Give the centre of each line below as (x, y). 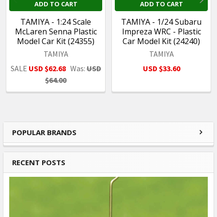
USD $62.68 (47, 69)
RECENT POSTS (39, 163)
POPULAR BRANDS (44, 132)
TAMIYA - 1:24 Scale (56, 22)
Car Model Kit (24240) (161, 41)
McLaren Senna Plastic (56, 32)
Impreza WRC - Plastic (161, 32)
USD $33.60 (161, 69)
